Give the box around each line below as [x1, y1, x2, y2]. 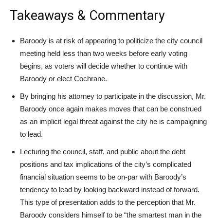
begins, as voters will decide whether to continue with [20, 61, 187, 70]
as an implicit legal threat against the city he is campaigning [20, 117, 207, 126]
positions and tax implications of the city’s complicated [20, 160, 191, 168]
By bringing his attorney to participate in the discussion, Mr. [20, 91, 206, 100]
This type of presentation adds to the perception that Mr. [20, 198, 196, 206]
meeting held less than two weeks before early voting [20, 49, 187, 57]
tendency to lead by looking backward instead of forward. [20, 185, 200, 194]
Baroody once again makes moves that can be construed [20, 104, 201, 113]
